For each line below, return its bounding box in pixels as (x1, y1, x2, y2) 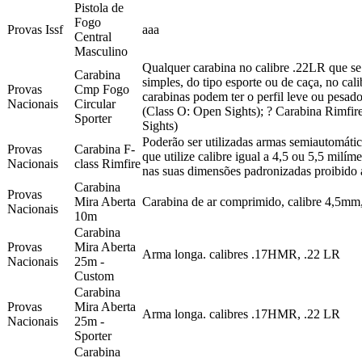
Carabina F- (74, 141, 135, 156)
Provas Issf (7, 22, 63, 36)
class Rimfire (74, 156, 141, 170)
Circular (74, 96, 116, 111)
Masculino (74, 44, 128, 58)
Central (74, 29, 112, 44)
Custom (74, 268, 114, 283)
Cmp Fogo (74, 82, 129, 96)
